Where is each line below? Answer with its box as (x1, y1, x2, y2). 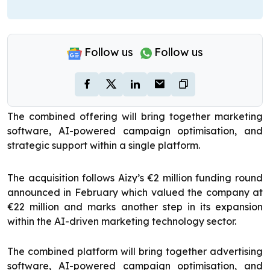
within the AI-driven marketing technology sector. (7, 215, 236, 228)
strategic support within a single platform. (7, 139, 200, 152)
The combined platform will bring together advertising (7, 245, 263, 258)
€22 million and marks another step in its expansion (7, 201, 263, 213)
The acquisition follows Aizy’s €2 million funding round (7, 172, 263, 184)
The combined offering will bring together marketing (7, 110, 263, 123)
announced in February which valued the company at (7, 186, 263, 199)
